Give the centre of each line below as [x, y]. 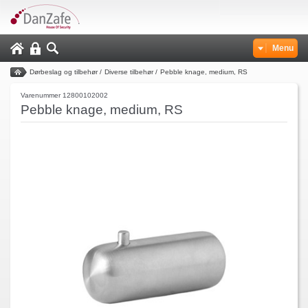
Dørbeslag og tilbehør [64, 72]
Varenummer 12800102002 [64, 95]
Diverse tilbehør [129, 72]
